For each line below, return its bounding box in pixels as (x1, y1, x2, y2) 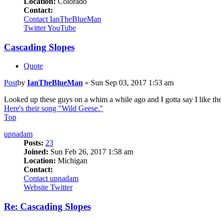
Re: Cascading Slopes (4, 201, 91, 212)
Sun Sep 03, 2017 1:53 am (91, 78, 174, 87)
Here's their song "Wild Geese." (4, 104, 103, 113)
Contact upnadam (24, 174, 78, 183)
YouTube (47, 24, 76, 32)
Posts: (24, 139, 43, 147)
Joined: (24, 147, 48, 156)
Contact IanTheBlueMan (24, 15, 101, 23)
